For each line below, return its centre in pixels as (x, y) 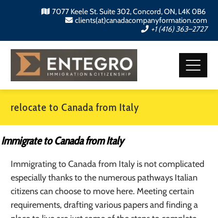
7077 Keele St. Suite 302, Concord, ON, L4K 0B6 (129, 11)
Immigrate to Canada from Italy (63, 141)
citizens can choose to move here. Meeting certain (103, 191)
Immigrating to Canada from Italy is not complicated (108, 164)
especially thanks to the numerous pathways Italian (104, 178)
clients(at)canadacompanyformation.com (141, 20)
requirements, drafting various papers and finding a (105, 205)
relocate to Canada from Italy (75, 107)
